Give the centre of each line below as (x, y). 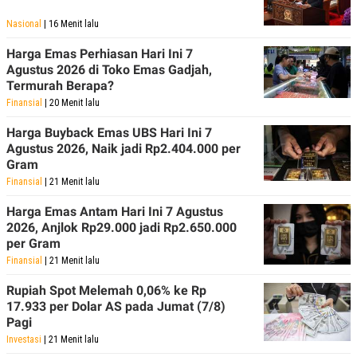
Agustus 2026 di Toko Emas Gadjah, (109, 69)
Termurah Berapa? (60, 85)
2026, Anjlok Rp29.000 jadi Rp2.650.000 (122, 227)
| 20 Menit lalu (71, 102)
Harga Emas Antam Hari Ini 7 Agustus (115, 211)
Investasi (24, 339)
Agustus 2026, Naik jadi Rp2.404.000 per (124, 148)
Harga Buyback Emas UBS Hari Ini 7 (109, 132)
